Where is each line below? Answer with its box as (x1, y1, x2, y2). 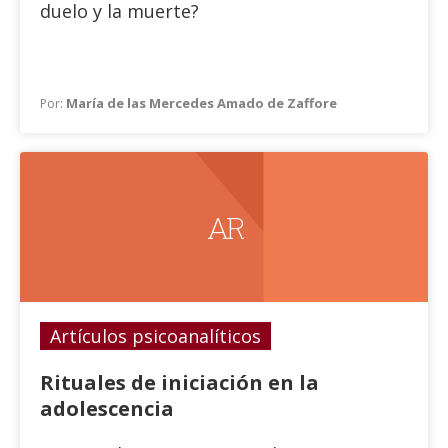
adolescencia (40, 395, 174, 422)
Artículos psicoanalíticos (50, 324, 261, 348)
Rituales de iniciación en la (40, 369, 319, 396)
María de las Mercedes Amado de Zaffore (66, 94, 337, 112)
